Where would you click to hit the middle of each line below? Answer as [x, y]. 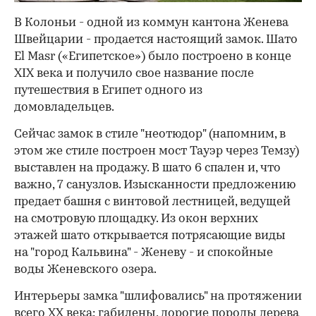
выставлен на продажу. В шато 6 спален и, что [147, 168]
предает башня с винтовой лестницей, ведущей [152, 202]
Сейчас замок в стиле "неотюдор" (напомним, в [150, 134]
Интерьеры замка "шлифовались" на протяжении [158, 296]
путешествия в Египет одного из [108, 90]
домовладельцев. [64, 107]
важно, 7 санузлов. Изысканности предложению [155, 185]
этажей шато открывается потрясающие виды [150, 236]
